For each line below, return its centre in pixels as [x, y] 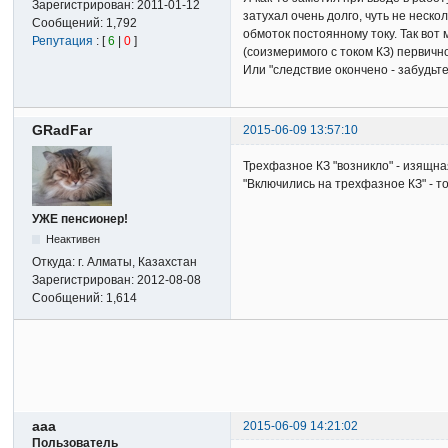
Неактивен [72, 239]
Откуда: [55, 262]
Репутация [63, 40]
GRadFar [62, 130]
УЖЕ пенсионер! [80, 219]
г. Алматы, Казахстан [138, 262]
